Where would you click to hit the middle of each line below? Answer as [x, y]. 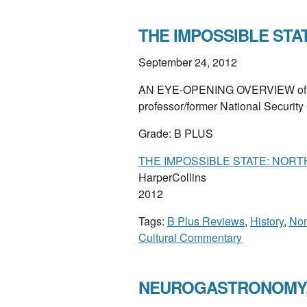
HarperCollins [172, 177]
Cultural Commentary [190, 237]
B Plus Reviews [206, 221]
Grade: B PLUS [176, 133]
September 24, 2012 [188, 62]
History [267, 221]
